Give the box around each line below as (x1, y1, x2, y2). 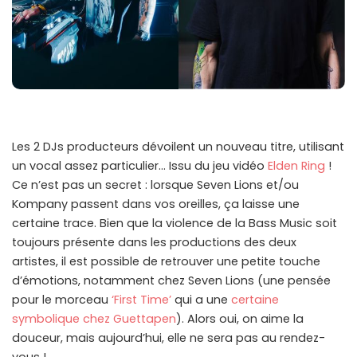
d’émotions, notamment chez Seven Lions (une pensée (12, 273, 331, 289)
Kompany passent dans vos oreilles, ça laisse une (12, 196, 300, 213)
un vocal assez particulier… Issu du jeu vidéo (12, 158, 268, 175)
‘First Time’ (112, 292, 171, 308)
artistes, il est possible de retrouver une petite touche (12, 253, 320, 270)
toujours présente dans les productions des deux (12, 234, 296, 251)
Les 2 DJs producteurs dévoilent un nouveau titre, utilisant (12, 139, 344, 155)
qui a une (171, 292, 231, 308)
